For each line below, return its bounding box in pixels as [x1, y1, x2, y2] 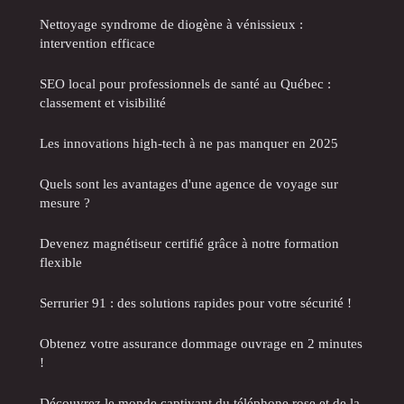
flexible [40, 253, 82, 270]
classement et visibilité [40, 94, 166, 110]
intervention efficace [40, 34, 155, 50]
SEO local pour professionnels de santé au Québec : [40, 75, 331, 91]
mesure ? [40, 194, 90, 210]
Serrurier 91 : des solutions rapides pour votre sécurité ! [40, 294, 352, 310]
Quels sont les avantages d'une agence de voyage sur [40, 175, 338, 191]
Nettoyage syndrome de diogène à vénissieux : [40, 15, 303, 32]
